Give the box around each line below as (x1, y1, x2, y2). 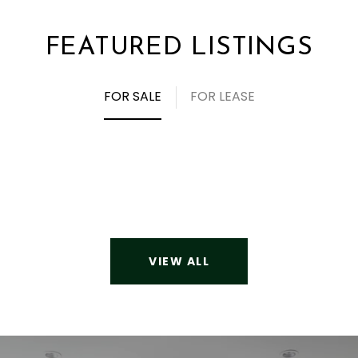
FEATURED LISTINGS (45, 34, 313, 61)
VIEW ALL (149, 253, 209, 269)
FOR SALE (103, 86, 161, 105)
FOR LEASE (189, 86, 255, 105)
